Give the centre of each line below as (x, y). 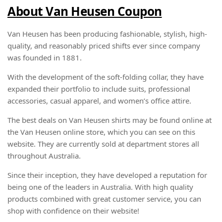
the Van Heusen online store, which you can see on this (101, 132)
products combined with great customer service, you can (104, 198)
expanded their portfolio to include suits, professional (99, 88)
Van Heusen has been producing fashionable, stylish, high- (107, 33)
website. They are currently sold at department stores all (103, 143)
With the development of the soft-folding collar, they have (106, 77)
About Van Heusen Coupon (85, 11)
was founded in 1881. (45, 57)
